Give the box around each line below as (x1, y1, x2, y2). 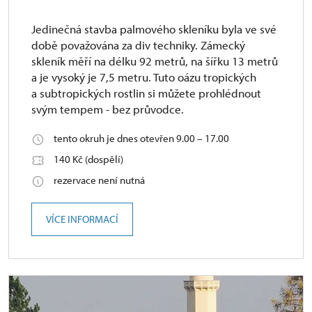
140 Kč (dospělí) (54, 153, 123, 166)
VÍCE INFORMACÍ (46, 212, 118, 226)
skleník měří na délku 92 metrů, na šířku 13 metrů (31, 54, 278, 68)
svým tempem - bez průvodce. (31, 102, 184, 116)
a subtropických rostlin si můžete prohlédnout (31, 86, 261, 100)
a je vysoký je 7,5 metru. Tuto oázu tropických (31, 70, 256, 84)
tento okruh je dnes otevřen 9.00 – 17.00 (54, 132, 229, 145)
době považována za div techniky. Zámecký (31, 38, 245, 52)
